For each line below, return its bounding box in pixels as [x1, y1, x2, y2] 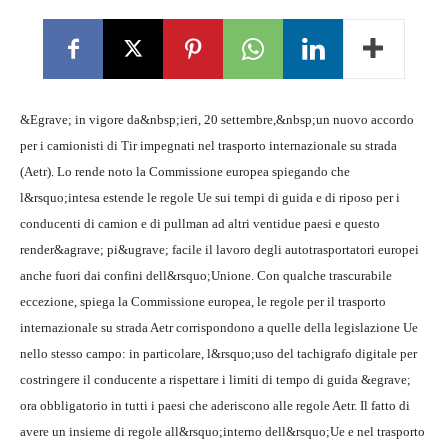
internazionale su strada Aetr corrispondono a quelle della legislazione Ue [20, 320, 418, 335]
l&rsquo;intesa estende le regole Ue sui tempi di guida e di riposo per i [20, 190, 400, 205]
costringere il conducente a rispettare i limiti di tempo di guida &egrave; [20, 372, 411, 387]
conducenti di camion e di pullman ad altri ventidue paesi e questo [20, 216, 380, 231]
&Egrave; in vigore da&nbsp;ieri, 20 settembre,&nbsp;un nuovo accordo [20, 112, 414, 127]
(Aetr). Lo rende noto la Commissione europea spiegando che [20, 164, 350, 179]
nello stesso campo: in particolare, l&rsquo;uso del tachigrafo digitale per [20, 346, 417, 361]
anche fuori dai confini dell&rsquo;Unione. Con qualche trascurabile [20, 268, 392, 283]
